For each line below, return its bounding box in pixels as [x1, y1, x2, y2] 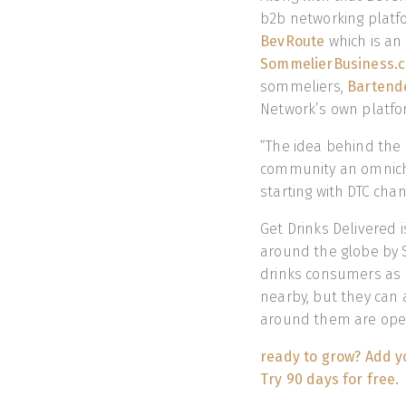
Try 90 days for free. [260, 371, 400, 389]
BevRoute [260, 33, 325, 51]
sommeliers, [260, 78, 348, 96]
